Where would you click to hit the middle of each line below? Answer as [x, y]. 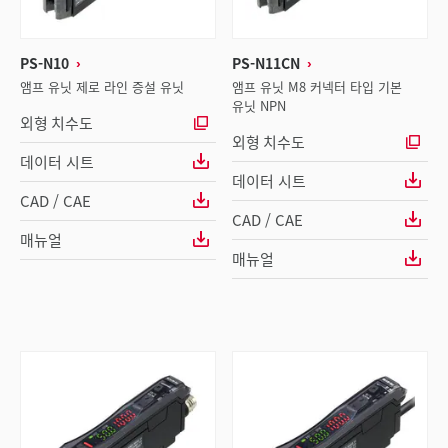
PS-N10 [44, 63]
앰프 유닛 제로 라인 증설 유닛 [102, 86]
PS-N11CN [266, 63]
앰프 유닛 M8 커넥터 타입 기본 [317, 86]
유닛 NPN [259, 105]
